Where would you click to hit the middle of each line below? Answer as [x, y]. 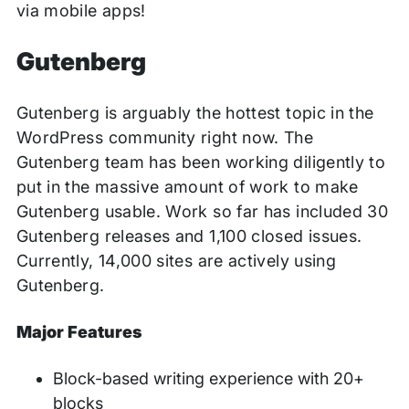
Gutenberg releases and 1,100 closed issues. [189, 236]
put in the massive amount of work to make [187, 186]
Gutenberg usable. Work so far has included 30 [202, 211]
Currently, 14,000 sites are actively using [176, 260]
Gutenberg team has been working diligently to [201, 162]
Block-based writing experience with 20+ [209, 378]
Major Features [79, 331]
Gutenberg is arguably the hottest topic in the [195, 112]
